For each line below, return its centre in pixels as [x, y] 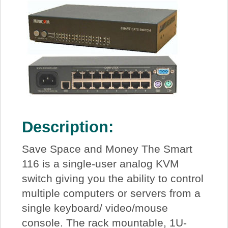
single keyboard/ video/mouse [95, 208]
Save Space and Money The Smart [107, 149]
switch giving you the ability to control [112, 178]
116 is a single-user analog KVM [100, 163]
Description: [67, 127]
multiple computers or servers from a [111, 193]
